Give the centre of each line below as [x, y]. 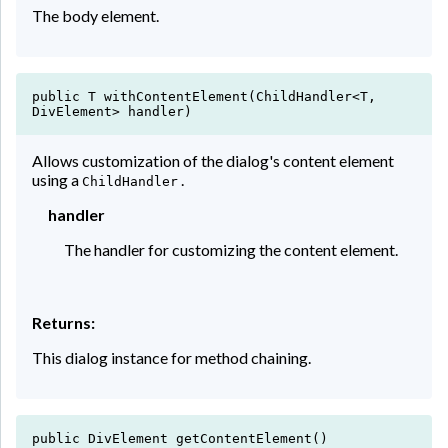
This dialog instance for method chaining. [171, 357]
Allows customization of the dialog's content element [213, 160]
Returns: [63, 322]
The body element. [95, 15]
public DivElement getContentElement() [180, 438]
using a [57, 179]
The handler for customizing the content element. [231, 249]
